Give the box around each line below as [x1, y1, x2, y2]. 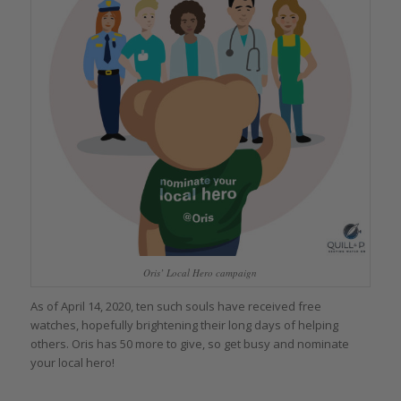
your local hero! [30, 354, 115, 371]
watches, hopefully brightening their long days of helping [30, 317, 338, 334]
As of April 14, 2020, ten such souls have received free [30, 298, 321, 315]
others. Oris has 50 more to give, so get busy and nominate [30, 336, 349, 353]
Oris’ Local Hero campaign [143, 266, 258, 280]
